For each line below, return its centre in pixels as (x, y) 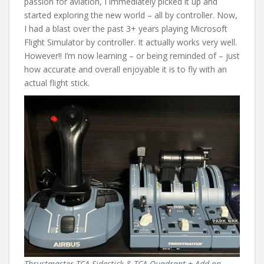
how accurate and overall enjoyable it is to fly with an (126, 69)
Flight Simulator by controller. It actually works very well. (131, 42)
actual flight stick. (57, 82)
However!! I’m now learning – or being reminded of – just (132, 55)
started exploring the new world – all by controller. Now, (131, 15)
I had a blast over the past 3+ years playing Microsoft (126, 28)
